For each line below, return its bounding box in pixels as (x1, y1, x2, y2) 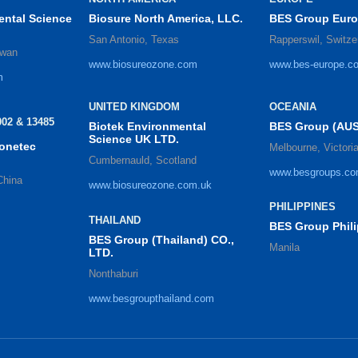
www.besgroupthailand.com (89, 292, 215, 305)
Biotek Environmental (89, 120, 207, 133)
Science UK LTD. (89, 133, 180, 146)
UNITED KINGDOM (89, 101, 181, 113)
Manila (268, 241, 300, 254)
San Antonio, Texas (89, 34, 180, 46)
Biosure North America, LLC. (89, 12, 244, 26)
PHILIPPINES (268, 201, 336, 213)
